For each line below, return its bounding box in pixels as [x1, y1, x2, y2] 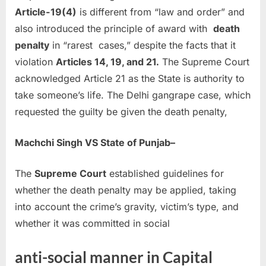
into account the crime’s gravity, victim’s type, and [15, 201, 239, 213]
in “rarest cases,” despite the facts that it [49, 39, 236, 52]
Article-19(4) [15, 6, 77, 18]
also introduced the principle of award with [15, 23, 213, 35]
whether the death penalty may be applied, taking [15, 184, 236, 197]
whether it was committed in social [15, 217, 170, 230]
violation [15, 56, 56, 68]
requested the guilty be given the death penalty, [15, 106, 227, 118]
